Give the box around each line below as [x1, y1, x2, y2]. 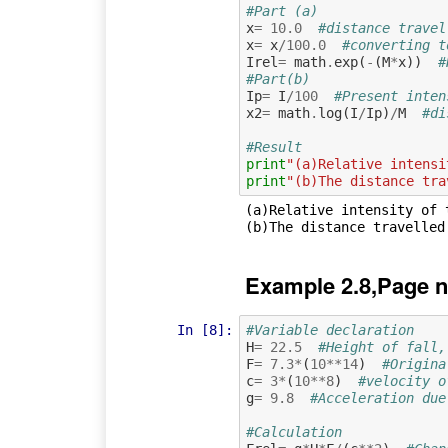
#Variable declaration [245, 321, 430, 338]
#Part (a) [245, 2, 318, 19]
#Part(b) [245, 70, 310, 87]
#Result [245, 138, 302, 155]
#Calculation [245, 423, 342, 440]
